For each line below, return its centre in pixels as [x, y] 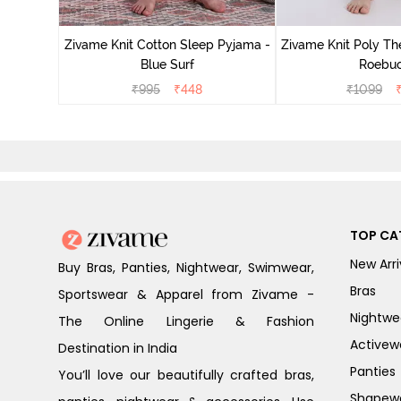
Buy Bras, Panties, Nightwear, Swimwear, [186, 268]
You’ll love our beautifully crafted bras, [186, 375]
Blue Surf [167, 64]
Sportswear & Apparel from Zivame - [186, 295]
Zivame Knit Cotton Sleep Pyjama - [167, 45]
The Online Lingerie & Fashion [186, 322]
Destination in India [118, 349]
